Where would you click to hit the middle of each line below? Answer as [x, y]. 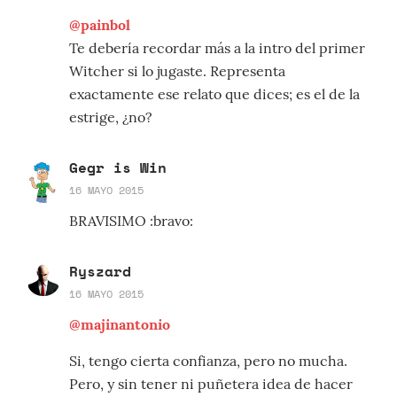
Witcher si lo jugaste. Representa [177, 71]
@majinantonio [120, 325]
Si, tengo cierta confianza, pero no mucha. [208, 361]
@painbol [100, 25]
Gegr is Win [118, 168]
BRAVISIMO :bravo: [131, 221]
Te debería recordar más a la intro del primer [217, 48]
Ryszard [100, 272]
